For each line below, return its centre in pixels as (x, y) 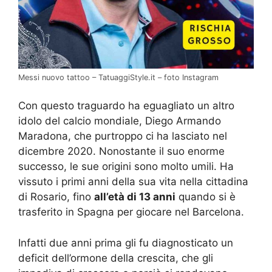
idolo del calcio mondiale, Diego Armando (120, 121)
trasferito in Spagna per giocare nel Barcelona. (131, 212)
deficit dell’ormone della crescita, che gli (116, 258)
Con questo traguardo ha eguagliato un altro (126, 106)
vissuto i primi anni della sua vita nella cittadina (133, 182)
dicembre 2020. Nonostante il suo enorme (121, 151)
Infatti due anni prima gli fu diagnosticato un (126, 243)
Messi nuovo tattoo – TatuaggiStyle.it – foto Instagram (118, 77)
